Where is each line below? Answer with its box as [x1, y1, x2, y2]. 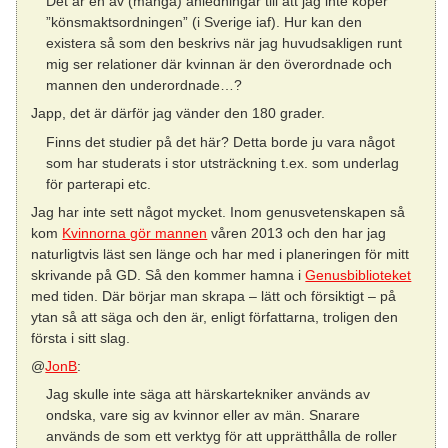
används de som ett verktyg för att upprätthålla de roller [45, 428, 397, 445]
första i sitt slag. [31, 329, 131, 346]
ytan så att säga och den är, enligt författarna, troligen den [31, 308, 399, 325]
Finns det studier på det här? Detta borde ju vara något [45, 133, 395, 150]
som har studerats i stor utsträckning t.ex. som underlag [45, 154, 399, 171]
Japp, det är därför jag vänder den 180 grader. [31, 105, 326, 122]
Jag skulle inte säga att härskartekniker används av [45, 386, 370, 403]
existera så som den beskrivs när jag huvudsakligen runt [45, 35, 402, 52]
